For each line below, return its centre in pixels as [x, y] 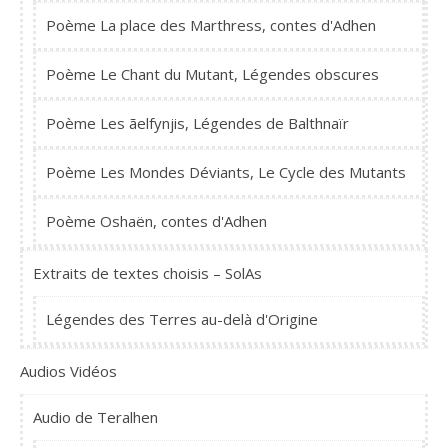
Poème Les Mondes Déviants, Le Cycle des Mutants [226, 172]
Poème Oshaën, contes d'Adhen [156, 221]
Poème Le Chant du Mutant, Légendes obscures [212, 74]
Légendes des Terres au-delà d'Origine [182, 319]
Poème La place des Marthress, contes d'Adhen [211, 25]
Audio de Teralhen [95, 417]
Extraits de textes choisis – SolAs [147, 273]
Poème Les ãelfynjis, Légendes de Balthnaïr [197, 123]
